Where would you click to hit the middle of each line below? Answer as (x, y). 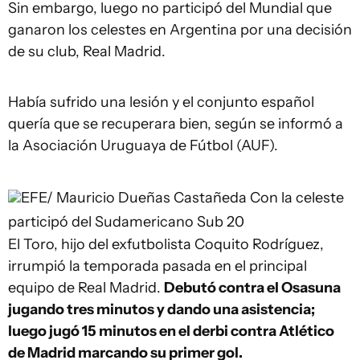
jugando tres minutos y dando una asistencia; (162, 309)
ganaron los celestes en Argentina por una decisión (180, 30)
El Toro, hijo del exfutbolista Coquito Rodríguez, (166, 244)
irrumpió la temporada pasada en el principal (157, 266)
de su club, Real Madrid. (87, 51)
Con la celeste (297, 198)
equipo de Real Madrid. (86, 288)
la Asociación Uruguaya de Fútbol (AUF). (143, 145)
